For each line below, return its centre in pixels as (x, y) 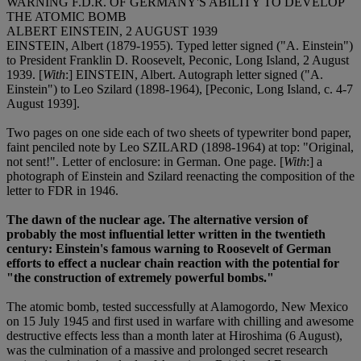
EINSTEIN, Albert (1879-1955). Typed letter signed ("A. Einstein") (180, 45)
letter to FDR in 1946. (62, 190)
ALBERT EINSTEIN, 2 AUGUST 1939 (112, 31)
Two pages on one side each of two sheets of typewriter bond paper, (179, 132)
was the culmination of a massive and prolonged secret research (167, 350)
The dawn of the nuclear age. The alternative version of (157, 219)
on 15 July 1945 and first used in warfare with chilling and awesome (180, 321)
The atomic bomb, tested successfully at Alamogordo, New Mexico (177, 306)
